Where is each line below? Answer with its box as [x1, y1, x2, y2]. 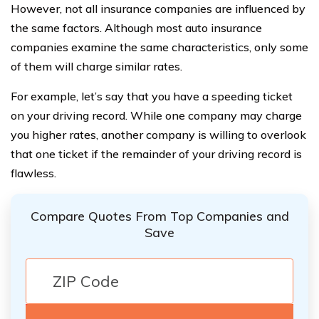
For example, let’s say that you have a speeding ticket [11, 89, 293, 103]
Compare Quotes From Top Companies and [30, 208, 289, 224]
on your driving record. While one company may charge [11, 108, 302, 122]
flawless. [11, 166, 56, 180]
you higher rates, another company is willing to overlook [11, 127, 306, 142]
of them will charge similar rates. [11, 59, 182, 73]
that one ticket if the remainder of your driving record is [11, 147, 302, 161]
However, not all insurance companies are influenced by [11, 1, 305, 16]
